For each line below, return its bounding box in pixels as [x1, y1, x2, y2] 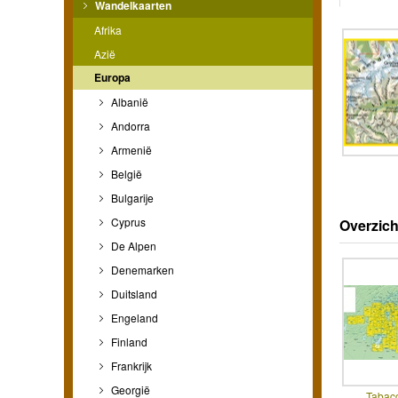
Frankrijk [108, 357, 152, 373]
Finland [108, 333, 147, 349]
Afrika [94, 21, 122, 37]
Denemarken [108, 261, 174, 277]
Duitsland [108, 285, 157, 301]
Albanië [108, 93, 148, 109]
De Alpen [108, 237, 156, 253]
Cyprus [108, 213, 146, 229]
